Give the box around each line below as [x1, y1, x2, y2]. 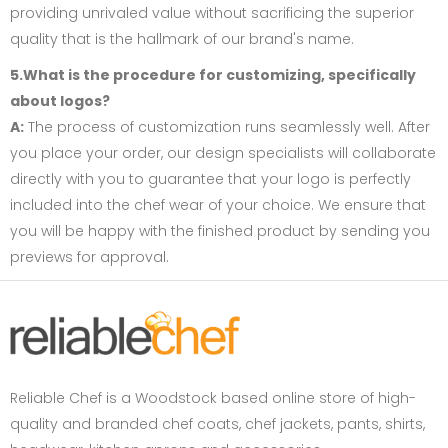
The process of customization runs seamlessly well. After [24, 117, 430, 138]
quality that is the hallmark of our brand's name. [10, 29, 354, 50]
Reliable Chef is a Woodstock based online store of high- [10, 388, 416, 409]
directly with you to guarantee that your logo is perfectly [10, 169, 411, 190]
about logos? [10, 91, 110, 112]
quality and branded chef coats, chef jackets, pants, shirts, [10, 414, 425, 435]
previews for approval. [10, 247, 169, 268]
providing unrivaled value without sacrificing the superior [10, 3, 414, 24]
